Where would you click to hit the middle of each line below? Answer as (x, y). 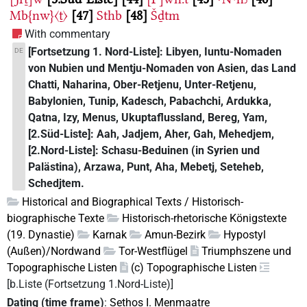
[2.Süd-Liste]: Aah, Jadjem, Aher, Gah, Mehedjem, (151, 134)
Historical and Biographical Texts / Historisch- (133, 202)
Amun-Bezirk (175, 235)
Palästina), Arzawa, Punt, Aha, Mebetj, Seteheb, (146, 167)
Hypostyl (245, 235)
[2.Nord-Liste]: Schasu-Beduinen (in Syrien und (144, 151)
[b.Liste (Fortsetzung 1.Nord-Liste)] (90, 284)
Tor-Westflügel (153, 251)
